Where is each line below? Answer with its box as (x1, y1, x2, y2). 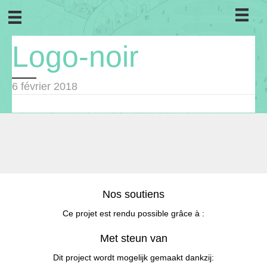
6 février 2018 (12, 80, 77, 92)
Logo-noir (12, 40, 139, 73)
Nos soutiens (103, 188, 164, 200)
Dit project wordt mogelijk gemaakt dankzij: (53, 253, 214, 262)
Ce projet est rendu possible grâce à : (63, 209, 204, 218)
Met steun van (100, 232, 167, 244)
